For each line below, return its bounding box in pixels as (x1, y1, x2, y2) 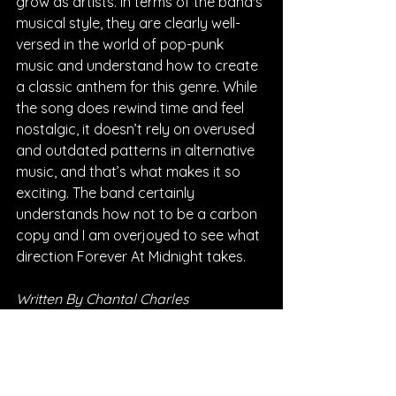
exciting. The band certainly (16, 183, 198, 202)
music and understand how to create (16, 56, 262, 74)
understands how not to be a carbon (16, 204, 261, 223)
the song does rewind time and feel (16, 98, 247, 117)
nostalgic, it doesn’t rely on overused (16, 119, 258, 138)
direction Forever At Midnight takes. (16, 247, 246, 265)
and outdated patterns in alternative (16, 141, 258, 159)
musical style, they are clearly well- (16, 13, 240, 32)
